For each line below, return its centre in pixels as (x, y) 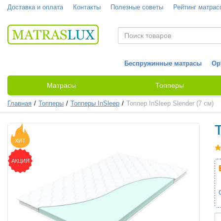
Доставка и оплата (35, 7)
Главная (19, 104)
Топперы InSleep (95, 104)
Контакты (87, 7)
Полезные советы (137, 7)
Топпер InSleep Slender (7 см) (170, 104)
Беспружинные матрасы (163, 64)
